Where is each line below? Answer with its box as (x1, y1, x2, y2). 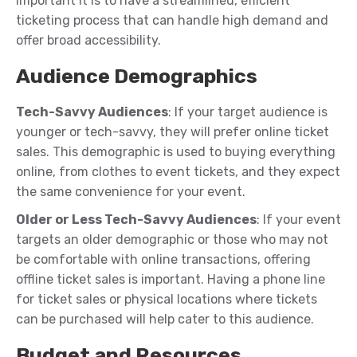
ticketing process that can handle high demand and (16, 13, 328, 29)
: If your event (257, 212, 341, 228)
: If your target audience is (168, 104, 328, 120)
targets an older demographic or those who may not (16, 232, 328, 248)
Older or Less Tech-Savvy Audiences (16, 212, 257, 228)
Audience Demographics (16, 65, 257, 88)
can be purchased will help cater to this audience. (16, 312, 314, 328)
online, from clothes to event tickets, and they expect (16, 164, 340, 180)
